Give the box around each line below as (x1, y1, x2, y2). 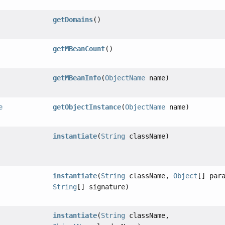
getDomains (53, 16, 93, 24)
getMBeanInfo (53, 74, 101, 82)
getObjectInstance (53, 103, 122, 111)
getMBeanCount (53, 45, 105, 53)
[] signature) (77, 183, 130, 191)
